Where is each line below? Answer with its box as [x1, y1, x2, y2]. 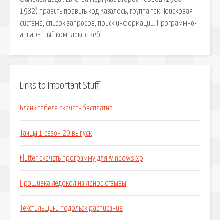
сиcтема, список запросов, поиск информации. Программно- [20, 19, 197, 27]
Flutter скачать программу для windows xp [20, 154, 143, 163]
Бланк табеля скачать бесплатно [20, 104, 113, 112]
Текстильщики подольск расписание [20, 204, 123, 213]
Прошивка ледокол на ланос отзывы [20, 179, 126, 188]
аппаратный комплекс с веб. [20, 30, 102, 39]
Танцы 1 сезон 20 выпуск [20, 129, 92, 137]
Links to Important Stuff [20, 81, 99, 91]
